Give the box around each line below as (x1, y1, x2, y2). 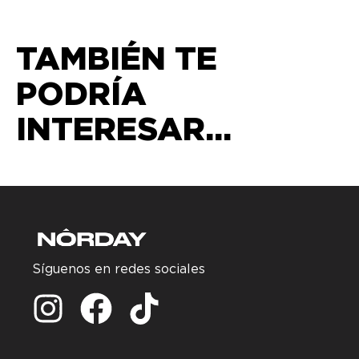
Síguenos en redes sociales (32, 261, 205, 276)
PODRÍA (16, 75, 147, 111)
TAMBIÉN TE (16, 40, 217, 75)
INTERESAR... (16, 111, 232, 146)
